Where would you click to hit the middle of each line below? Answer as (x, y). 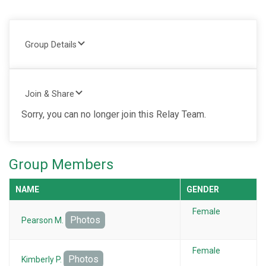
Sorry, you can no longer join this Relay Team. (114, 114)
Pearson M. (43, 220)
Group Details (51, 45)
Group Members (61, 164)
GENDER (203, 189)
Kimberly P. (42, 259)
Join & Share (50, 94)
